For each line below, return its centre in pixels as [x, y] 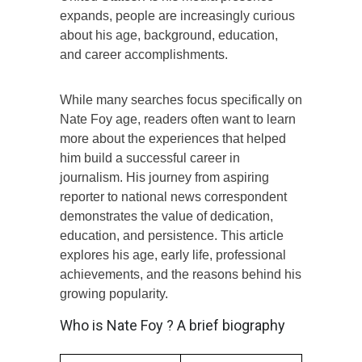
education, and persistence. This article [172, 235]
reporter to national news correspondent [173, 196]
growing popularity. [114, 293]
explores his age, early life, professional [173, 255]
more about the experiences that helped [173, 138]
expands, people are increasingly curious [177, 15]
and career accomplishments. [144, 54]
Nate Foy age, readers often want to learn [178, 119]
